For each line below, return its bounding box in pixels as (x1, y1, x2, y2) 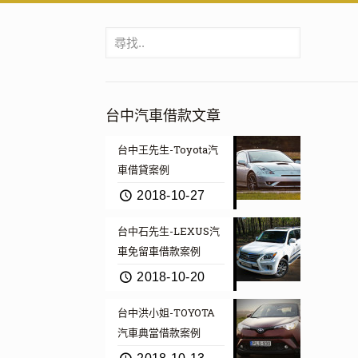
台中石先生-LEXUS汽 (117, 224, 220, 238)
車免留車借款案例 (117, 244, 201, 258)
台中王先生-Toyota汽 (117, 142, 218, 157)
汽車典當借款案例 (117, 325, 201, 340)
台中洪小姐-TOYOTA (117, 305, 215, 320)
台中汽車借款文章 (105, 105, 221, 125)
